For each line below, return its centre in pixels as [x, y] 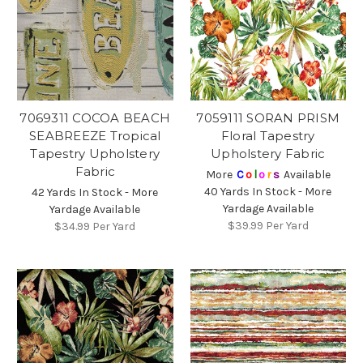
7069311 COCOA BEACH [95, 117]
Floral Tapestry [268, 135]
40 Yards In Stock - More [268, 191]
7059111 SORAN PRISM [268, 117]
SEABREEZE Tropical [95, 135]
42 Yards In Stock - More [95, 192]
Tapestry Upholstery [95, 153]
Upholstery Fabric [268, 153]
